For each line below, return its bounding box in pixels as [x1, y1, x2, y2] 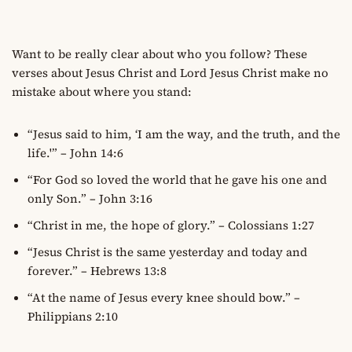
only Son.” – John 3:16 [27, 190, 152, 207]
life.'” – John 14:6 [27, 145, 123, 162]
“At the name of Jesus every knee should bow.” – [27, 289, 300, 306]
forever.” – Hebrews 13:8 [27, 262, 167, 280]
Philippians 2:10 [27, 308, 118, 325]
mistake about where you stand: [12, 83, 192, 101]
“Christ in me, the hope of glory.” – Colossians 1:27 [27, 217, 314, 234]
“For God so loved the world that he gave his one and [27, 171, 327, 189]
